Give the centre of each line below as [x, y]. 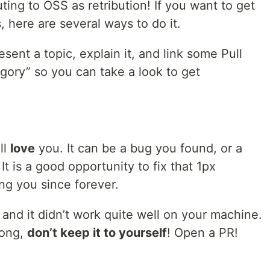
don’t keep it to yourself [97, 233]
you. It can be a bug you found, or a [139, 148]
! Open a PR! [202, 233]
